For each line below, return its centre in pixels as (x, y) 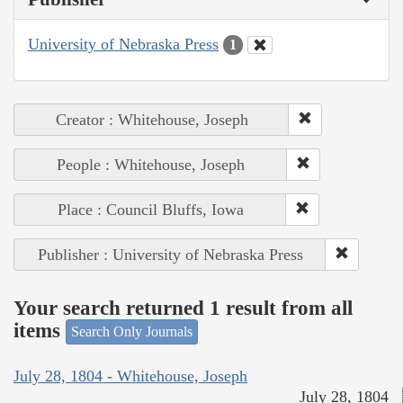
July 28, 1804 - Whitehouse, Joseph (130, 376)
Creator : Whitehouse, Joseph (152, 120)
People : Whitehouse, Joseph (151, 165)
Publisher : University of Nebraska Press (170, 255)
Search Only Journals (132, 332)
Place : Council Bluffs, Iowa (150, 210)
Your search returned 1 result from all (183, 308)
